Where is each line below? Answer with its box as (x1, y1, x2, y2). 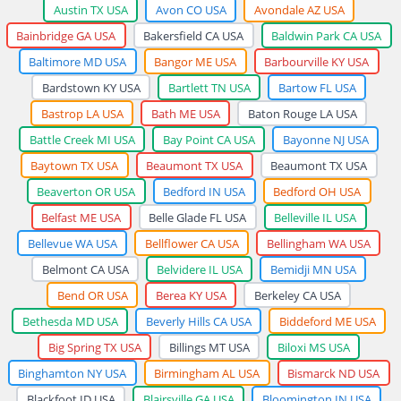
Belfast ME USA (41, 209, 121, 226)
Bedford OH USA (273, 183, 361, 200)
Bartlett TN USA (167, 79, 251, 96)
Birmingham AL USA (154, 364, 260, 381)
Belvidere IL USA (156, 260, 243, 277)
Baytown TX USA (30, 157, 118, 174)
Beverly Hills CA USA (145, 312, 252, 329)
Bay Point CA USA (162, 131, 255, 148)
